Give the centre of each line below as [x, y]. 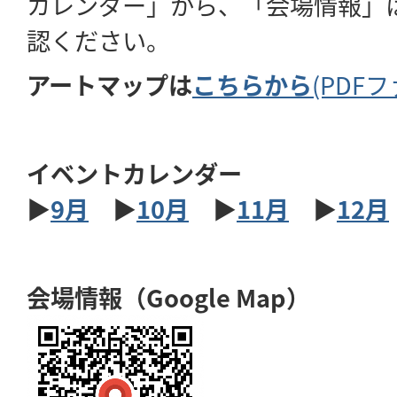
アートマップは [109, 84]
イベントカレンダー [134, 172]
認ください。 [98, 39]
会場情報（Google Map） [168, 296]
